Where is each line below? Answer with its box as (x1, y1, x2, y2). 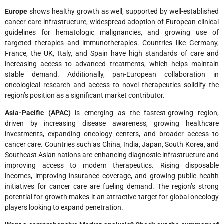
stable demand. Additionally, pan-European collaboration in (5, 70, 219, 78)
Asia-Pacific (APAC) (5, 108, 71, 117)
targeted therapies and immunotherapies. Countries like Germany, (5, 38, 219, 47)
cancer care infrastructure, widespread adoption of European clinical (5, 17, 219, 26)
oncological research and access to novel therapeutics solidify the (5, 80, 219, 89)
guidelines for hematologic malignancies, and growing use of (5, 28, 219, 36)
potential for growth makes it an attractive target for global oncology (5, 192, 219, 201)
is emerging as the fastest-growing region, (70, 108, 219, 117)
